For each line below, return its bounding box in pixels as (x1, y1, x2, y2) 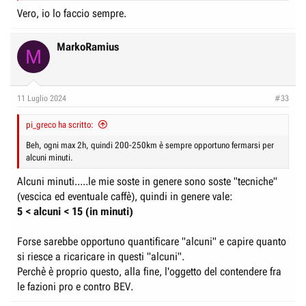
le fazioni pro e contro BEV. (17, 280, 133, 293)
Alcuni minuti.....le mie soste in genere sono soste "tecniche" (17, 175, 277, 188)
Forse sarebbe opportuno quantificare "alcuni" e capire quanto (17, 235, 286, 248)
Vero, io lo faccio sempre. (17, 7, 126, 20)
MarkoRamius (57, 40, 119, 53)
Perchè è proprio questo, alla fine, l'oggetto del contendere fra (17, 265, 281, 278)
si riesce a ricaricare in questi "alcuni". (17, 250, 184, 263)
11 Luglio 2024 (17, 94, 66, 103)
